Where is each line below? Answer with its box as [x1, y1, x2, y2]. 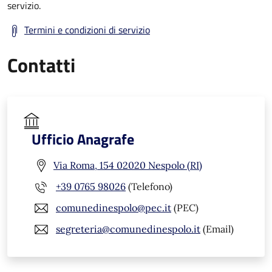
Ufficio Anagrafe [32, 127, 134, 150]
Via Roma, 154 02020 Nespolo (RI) [53, 159, 202, 172]
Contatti [7, 50, 75, 80]
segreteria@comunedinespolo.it [56, 223, 200, 236]
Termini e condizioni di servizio [24, 22, 150, 37]
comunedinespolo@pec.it [56, 202, 171, 214]
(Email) [200, 223, 234, 236]
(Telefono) [126, 180, 172, 193]
